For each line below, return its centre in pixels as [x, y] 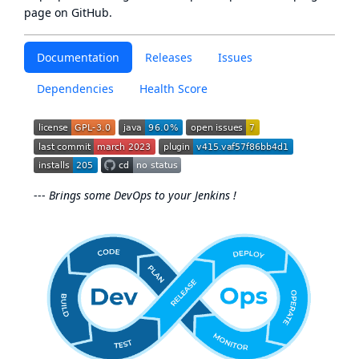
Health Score [173, 89]
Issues [235, 57]
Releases [169, 57]
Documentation [78, 57]
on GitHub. [82, 12]
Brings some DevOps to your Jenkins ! [143, 195]
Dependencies [75, 89]
